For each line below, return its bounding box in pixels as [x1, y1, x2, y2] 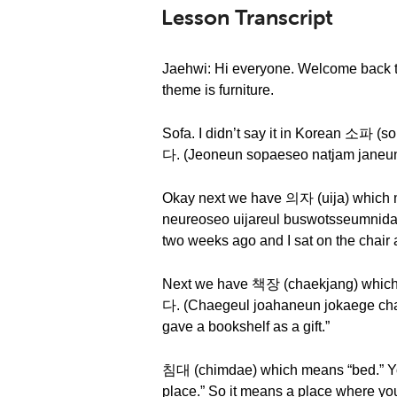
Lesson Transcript [161, 4, 333, 30]
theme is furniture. [162, 82, 274, 97]
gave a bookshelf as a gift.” [162, 319, 330, 334]
